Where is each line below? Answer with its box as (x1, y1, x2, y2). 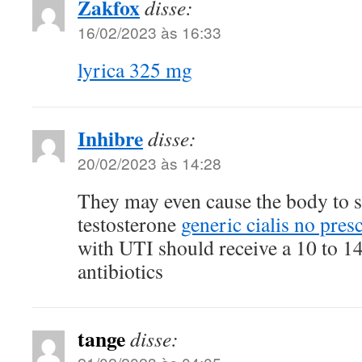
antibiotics (78, 257, 163, 285)
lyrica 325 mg (78, 56, 192, 84)
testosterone (78, 210, 181, 238)
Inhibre (78, 123, 143, 154)
